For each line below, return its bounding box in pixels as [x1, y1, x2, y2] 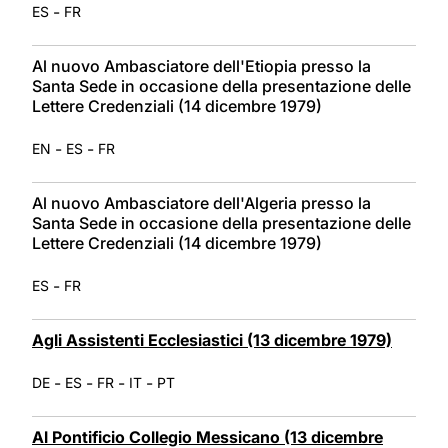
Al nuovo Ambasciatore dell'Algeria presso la [32, 192, 371, 213]
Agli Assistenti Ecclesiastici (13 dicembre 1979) [32, 329, 392, 350]
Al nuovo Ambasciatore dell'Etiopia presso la [32, 55, 371, 76]
